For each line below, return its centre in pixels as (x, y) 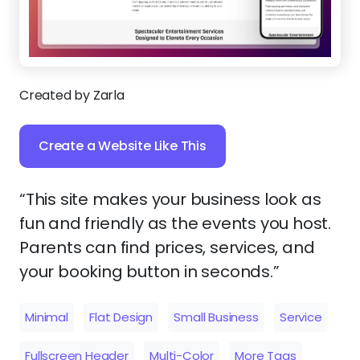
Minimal (47, 317)
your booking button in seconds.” (149, 271)
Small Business (216, 317)
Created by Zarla (72, 95)
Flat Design (121, 317)
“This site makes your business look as (170, 199)
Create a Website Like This (123, 145)
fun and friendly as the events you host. (175, 223)
